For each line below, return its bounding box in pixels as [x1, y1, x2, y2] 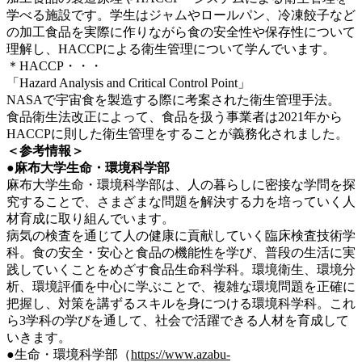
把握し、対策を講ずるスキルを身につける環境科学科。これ [6, 296, 356, 310]
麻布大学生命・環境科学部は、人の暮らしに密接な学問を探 [6, 177, 356, 192]
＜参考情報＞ [6, 143, 84, 158]
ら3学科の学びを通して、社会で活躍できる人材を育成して [6, 313, 349, 327]
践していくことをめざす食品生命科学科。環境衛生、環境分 [6, 262, 356, 276]
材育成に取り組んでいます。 [6, 211, 175, 225]
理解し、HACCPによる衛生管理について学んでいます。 [6, 41, 335, 56]
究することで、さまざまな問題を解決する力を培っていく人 [6, 194, 356, 208]
